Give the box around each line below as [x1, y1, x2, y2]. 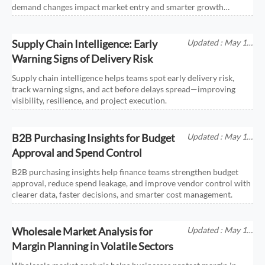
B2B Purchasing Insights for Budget [12, 131, 176, 144]
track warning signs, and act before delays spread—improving [12, 84, 236, 95]
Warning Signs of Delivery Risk [12, 52, 153, 66]
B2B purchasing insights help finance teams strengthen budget [12, 166, 239, 177]
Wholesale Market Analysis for [12, 224, 153, 238]
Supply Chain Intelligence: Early [12, 37, 158, 51]
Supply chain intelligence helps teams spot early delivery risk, [12, 73, 235, 83]
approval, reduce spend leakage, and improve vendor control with [12, 177, 251, 188]
